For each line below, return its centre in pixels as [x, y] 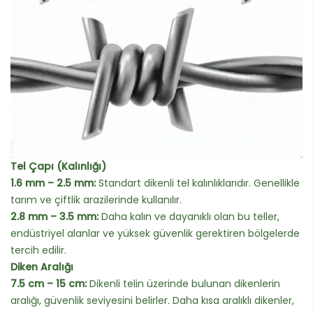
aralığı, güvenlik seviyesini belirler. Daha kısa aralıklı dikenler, [152, 300]
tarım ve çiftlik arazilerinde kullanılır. [96, 199]
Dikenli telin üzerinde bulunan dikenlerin [183, 283]
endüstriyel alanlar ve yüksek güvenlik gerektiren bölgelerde [155, 233]
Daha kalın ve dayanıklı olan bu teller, [189, 216]
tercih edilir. [38, 250]
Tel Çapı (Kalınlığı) [58, 166]
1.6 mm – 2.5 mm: [53, 183]
